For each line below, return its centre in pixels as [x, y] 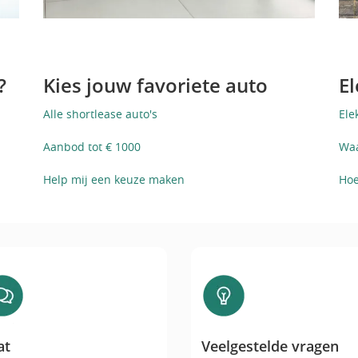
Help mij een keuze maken [114, 179]
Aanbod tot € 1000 [92, 146]
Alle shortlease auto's [100, 113]
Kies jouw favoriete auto [155, 85]
